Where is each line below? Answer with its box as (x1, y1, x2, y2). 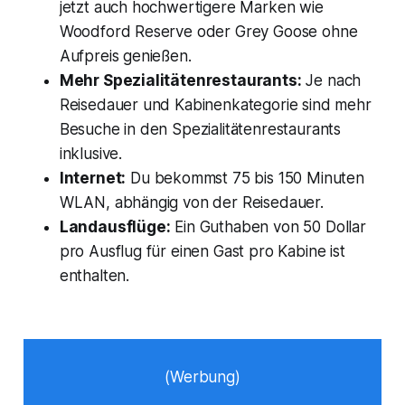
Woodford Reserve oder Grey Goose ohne (59, 22, 358, 41)
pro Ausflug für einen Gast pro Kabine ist (59, 241, 345, 260)
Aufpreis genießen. (59, 46, 192, 65)
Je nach (301, 71, 362, 89)
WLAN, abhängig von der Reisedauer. (59, 193, 324, 212)
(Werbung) (165, 367, 240, 386)
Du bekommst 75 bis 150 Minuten (126, 168, 364, 187)
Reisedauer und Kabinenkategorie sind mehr (59, 95, 372, 114)
